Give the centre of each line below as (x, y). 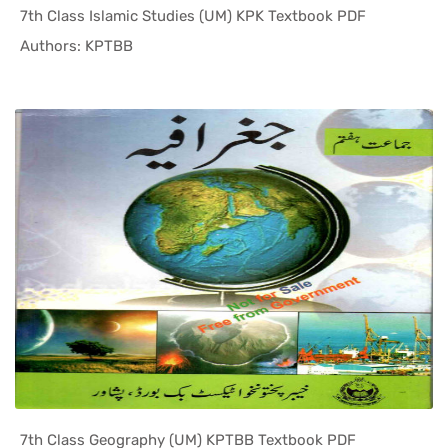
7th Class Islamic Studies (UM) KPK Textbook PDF (193, 15)
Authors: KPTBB (76, 45)
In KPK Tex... (220, 46)
